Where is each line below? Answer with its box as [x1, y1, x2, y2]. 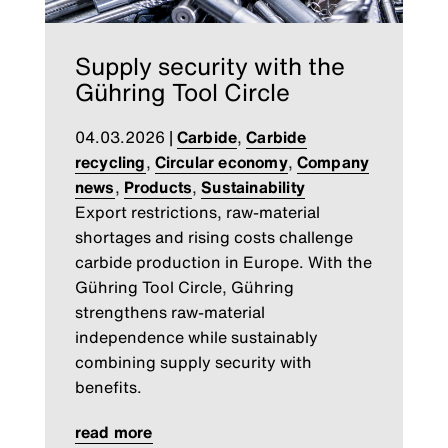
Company [296, 149, 370, 174]
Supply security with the [74, 47, 345, 84]
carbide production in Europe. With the [74, 249, 372, 274]
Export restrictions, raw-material [74, 199, 320, 224]
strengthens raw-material [74, 299, 265, 324]
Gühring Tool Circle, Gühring [74, 274, 294, 299]
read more [74, 419, 153, 444]
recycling [74, 149, 146, 174]
